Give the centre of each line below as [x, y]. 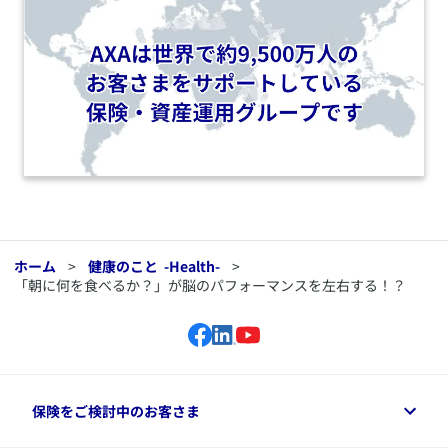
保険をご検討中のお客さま [116, 410]
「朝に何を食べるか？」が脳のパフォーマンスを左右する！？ [210, 285]
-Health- [192, 266]
